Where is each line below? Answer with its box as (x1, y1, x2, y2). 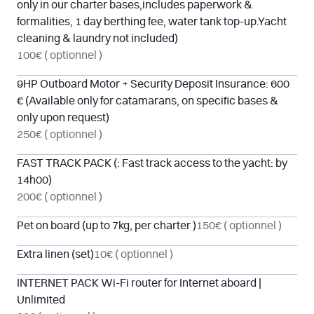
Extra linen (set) (17, 249, 94, 260)
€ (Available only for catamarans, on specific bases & (17, 95, 278, 107)
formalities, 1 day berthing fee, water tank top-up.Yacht (17, 16, 287, 27)
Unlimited (17, 294, 65, 306)
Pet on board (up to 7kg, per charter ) (17, 220, 196, 231)
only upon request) (17, 112, 109, 123)
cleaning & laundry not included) (17, 33, 178, 44)
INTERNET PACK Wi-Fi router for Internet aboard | (17, 278, 261, 289)
